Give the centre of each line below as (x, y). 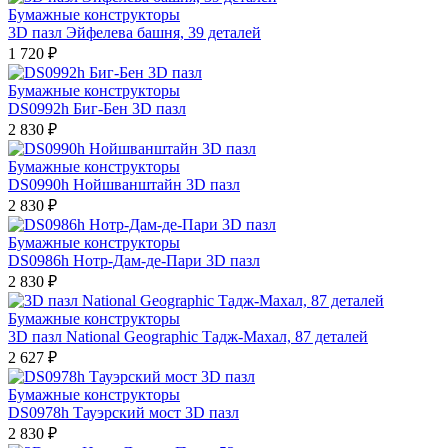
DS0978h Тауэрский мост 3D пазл (123, 412)
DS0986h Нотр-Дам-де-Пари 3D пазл (134, 260)
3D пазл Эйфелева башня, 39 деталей (134, 32)
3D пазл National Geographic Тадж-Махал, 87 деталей (188, 336)
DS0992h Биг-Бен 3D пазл (97, 108)
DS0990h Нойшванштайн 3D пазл (124, 184)
